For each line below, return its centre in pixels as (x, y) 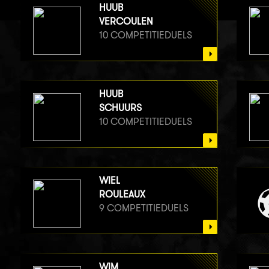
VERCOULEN (126, 21)
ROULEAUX (122, 194)
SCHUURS (120, 107)
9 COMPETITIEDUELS (144, 208)
